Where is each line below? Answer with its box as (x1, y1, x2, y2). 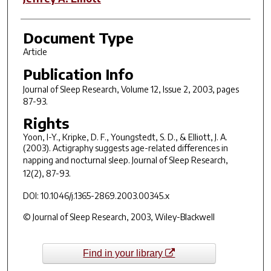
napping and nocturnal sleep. (22, 155, 132, 166)
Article (22, 46, 47, 57)
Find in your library (83, 247, 166, 258)
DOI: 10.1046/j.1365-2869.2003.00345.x (22, 190, 169, 201)
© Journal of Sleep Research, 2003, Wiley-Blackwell (22, 211, 215, 222)
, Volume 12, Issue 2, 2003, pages (116, 83, 239, 94)
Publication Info (22, 64, 134, 83)
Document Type (22, 28, 134, 47)
